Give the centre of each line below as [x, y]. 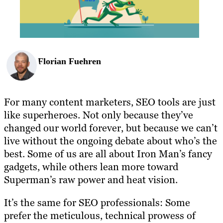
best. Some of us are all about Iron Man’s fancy [108, 154]
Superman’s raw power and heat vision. [91, 179]
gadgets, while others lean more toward [91, 167]
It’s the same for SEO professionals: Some [97, 202]
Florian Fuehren [69, 61]
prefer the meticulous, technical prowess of [100, 215]
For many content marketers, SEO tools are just [110, 102]
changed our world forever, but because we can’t [111, 128]
